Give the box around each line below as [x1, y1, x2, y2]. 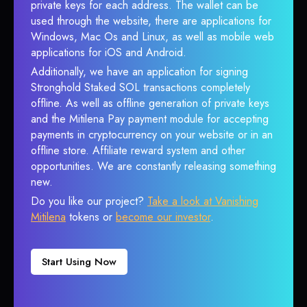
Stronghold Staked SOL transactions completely [31, 79, 250, 95]
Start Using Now [42, 254, 116, 269]
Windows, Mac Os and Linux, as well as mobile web [31, 29, 274, 45]
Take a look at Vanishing [147, 193, 258, 209]
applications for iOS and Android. [31, 45, 186, 60]
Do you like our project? [31, 193, 147, 209]
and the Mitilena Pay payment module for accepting [31, 111, 269, 127]
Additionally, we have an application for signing [31, 64, 248, 79]
